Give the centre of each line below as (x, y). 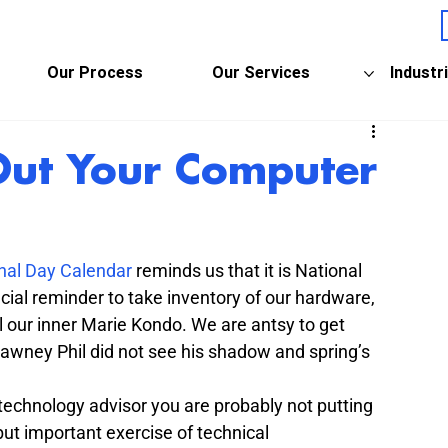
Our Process (94, 73)
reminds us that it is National (249, 270)
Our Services (261, 73)
